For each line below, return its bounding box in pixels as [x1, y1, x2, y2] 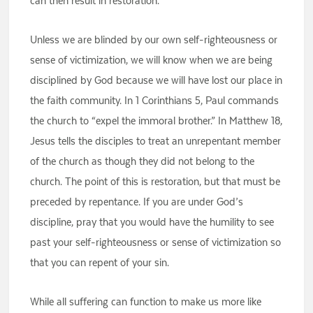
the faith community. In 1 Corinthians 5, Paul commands [30, 94, 279, 108]
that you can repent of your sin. [30, 256, 170, 270]
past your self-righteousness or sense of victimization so [30, 235, 282, 249]
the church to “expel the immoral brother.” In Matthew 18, [30, 114, 283, 128]
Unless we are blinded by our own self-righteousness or [30, 33, 278, 47]
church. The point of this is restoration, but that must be [30, 175, 281, 189]
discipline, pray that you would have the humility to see [30, 215, 275, 229]
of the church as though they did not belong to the [30, 154, 255, 168]
